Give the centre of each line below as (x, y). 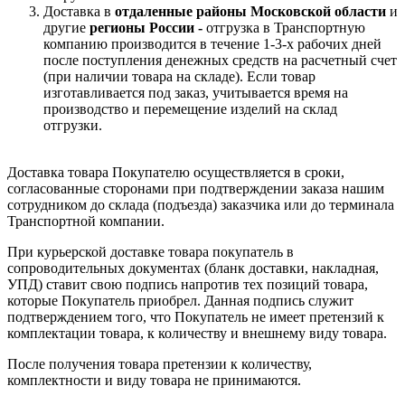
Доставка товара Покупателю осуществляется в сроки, (176, 172)
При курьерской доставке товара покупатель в (151, 251)
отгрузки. (73, 125)
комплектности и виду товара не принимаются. (154, 380)
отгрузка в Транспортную (284, 27)
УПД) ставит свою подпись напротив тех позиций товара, (188, 284)
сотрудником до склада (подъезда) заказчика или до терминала (201, 204)
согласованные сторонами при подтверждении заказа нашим (196, 188)
